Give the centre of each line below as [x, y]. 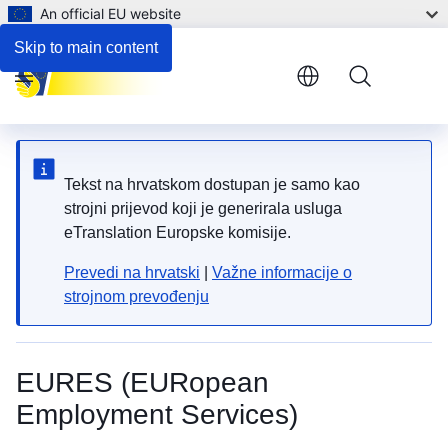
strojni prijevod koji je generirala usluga [203, 208]
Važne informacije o [282, 272]
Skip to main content [86, 47]
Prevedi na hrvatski [132, 272]
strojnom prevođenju [136, 296]
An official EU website [110, 13]
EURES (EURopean [142, 382]
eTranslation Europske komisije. [177, 232]
